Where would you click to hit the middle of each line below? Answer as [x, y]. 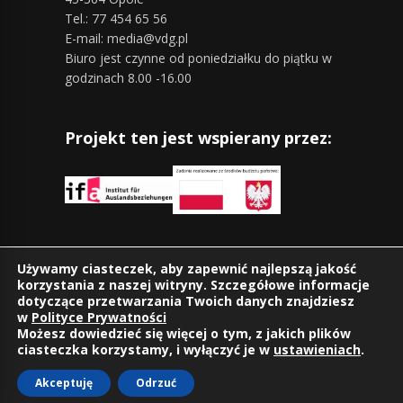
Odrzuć [156, 383]
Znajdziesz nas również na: [171, 259]
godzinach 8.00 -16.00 [128, 78]
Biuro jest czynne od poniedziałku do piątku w [198, 58]
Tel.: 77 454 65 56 [116, 19]
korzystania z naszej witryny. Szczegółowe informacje [193, 285]
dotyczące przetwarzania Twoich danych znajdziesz [186, 301]
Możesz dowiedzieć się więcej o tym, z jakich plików [184, 333]
